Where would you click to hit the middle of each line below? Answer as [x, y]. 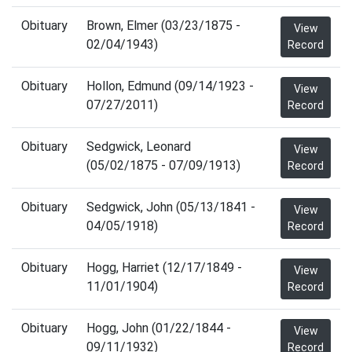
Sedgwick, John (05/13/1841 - [171, 207]
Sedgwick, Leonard [139, 147]
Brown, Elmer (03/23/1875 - [163, 26]
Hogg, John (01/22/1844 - [159, 328]
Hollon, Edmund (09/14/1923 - [170, 86]
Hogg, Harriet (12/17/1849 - [164, 268]
